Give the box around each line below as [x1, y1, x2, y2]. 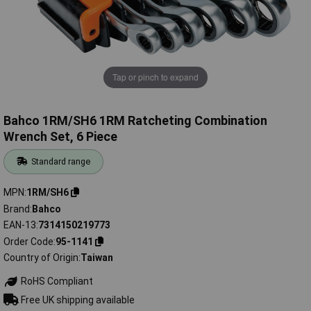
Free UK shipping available [18, 294, 135, 305]
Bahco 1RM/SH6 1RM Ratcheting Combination [3, 113, 267, 128]
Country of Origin [3, 252, 78, 264]
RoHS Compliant [18, 276, 93, 287]
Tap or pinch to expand [112, 71, 199, 83]
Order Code [3, 235, 53, 247]
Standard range [31, 156, 91, 167]
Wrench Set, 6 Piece [3, 129, 117, 144]
